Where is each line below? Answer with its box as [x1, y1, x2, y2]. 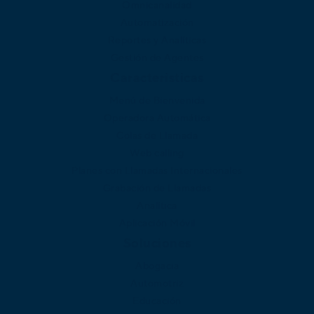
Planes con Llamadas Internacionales [71, 163, 243, 177]
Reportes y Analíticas [107, 32, 207, 47]
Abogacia [135, 258, 179, 273]
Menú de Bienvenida [109, 93, 205, 107]
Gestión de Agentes [110, 50, 204, 64]
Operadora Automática [103, 110, 211, 125]
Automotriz [130, 275, 184, 290]
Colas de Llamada [116, 128, 198, 142]
